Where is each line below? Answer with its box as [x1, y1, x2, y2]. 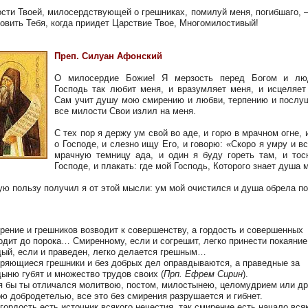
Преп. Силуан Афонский [54, 51, 162, 61]
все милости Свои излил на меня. [54, 106, 196, 116]
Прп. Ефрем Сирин [164, 269, 243, 279]
